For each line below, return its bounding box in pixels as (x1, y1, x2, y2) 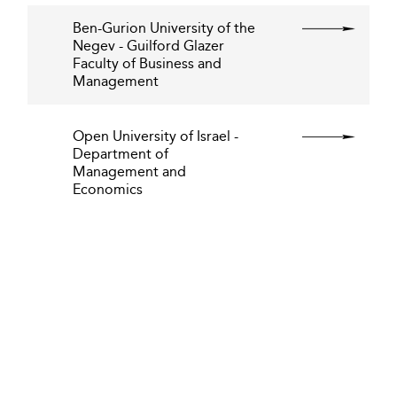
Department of (73, 143, 168, 165)
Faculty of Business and (73, 52, 222, 74)
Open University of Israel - (73, 125, 238, 147)
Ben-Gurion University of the (73, 17, 255, 39)
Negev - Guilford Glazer (73, 35, 224, 57)
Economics (73, 178, 143, 200)
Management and (73, 160, 186, 183)
